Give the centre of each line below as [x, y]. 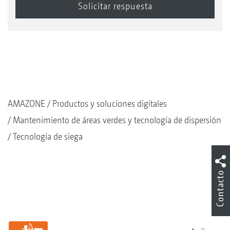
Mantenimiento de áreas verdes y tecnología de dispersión [117, 120]
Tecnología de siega [48, 137]
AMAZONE [26, 104]
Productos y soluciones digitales [110, 104]
